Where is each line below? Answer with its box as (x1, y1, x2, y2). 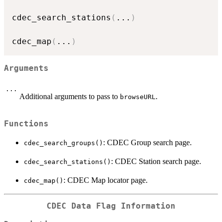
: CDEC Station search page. (111, 157, 201, 166)
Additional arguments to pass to (19, 92, 120, 101)
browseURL (120, 93, 156, 101)
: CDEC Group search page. (103, 138, 192, 147)
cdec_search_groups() (24, 139, 103, 147)
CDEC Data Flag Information (47, 202, 175, 211)
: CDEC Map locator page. (63, 176, 148, 185)
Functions (4, 119, 49, 129)
